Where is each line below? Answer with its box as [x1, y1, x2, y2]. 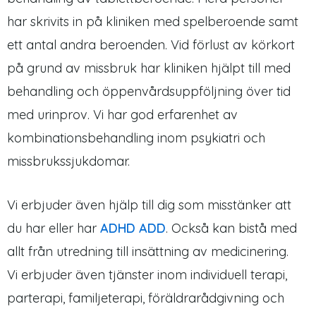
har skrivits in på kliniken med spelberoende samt [7, 13, 298, 30]
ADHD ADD [100, 220, 166, 237]
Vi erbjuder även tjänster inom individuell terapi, [7, 267, 287, 284]
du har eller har [7, 220, 100, 237]
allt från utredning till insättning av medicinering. [7, 243, 288, 260]
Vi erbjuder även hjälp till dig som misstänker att [7, 197, 291, 214]
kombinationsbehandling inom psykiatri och [7, 130, 265, 147]
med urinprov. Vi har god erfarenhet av [7, 107, 238, 123]
